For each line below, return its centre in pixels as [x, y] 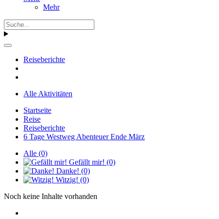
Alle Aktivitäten [48, 93]
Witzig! [67, 179]
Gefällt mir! [87, 162]
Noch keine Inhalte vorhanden [51, 196]
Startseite [37, 110]
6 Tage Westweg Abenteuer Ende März [84, 136]
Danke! [68, 171]
